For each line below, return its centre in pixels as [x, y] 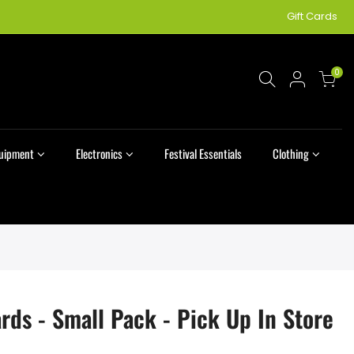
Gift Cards [312, 16]
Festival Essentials [203, 153]
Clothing [290, 153]
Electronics [99, 153]
